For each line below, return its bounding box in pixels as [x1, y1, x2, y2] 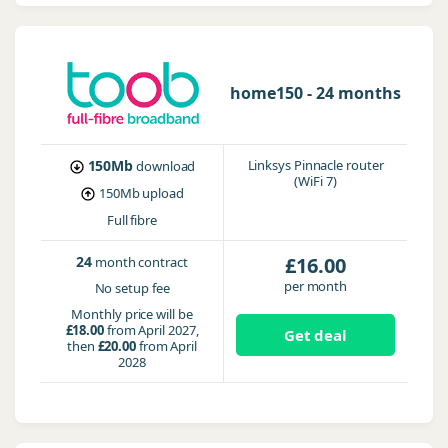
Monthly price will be [71, 305, 193, 323]
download [136, 157, 196, 175]
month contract [95, 253, 188, 271]
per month [283, 277, 348, 295]
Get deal [283, 325, 348, 345]
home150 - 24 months [230, 82, 401, 104]
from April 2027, [103, 321, 199, 339]
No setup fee [94, 279, 170, 297]
